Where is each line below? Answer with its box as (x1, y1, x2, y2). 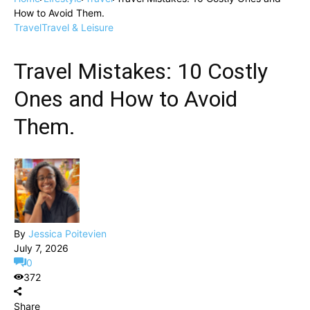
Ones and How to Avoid (14, 86, 237, 112)
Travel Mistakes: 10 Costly (14, 58, 268, 84)
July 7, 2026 (14, 242, 69, 254)
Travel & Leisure (42, 21, 113, 33)
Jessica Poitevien (28, 228, 107, 239)
